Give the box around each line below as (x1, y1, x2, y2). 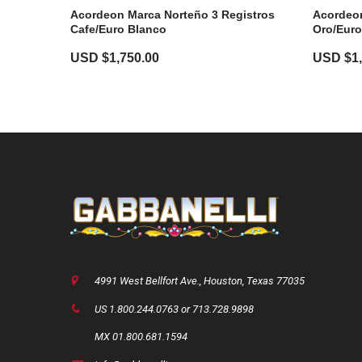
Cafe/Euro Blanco (70, 23, 166, 36)
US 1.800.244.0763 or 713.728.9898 (95, 303, 254, 315)
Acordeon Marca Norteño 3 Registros (70, 8, 275, 21)
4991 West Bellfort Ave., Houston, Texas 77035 (95, 275, 305, 287)
